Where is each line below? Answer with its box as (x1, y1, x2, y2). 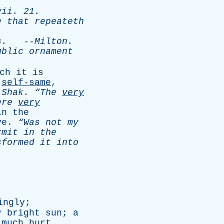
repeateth (34, 16, 84, 26)
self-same (1, 77, 51, 87)
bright (7, 208, 40, 218)
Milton (34, 36, 67, 46)
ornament (29, 46, 73, 56)
